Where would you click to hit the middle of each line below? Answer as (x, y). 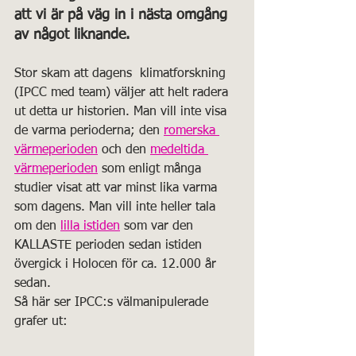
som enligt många (151, 169)
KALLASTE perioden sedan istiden (110, 246)
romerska (192, 131)
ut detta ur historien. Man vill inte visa (122, 112)
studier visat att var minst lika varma (118, 188)
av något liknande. (72, 35)
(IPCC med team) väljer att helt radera (123, 93)
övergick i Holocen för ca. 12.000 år (117, 265)
